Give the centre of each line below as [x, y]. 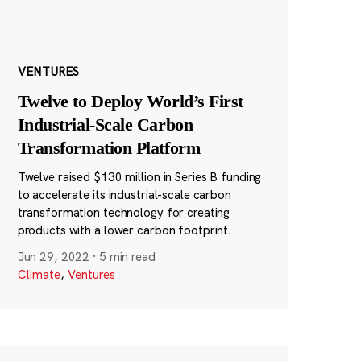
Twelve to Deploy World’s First [130, 102]
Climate [39, 275]
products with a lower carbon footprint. [125, 230]
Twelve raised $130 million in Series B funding [139, 177]
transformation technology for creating [124, 213]
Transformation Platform [109, 148]
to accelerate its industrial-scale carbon [124, 195]
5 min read [127, 257]
